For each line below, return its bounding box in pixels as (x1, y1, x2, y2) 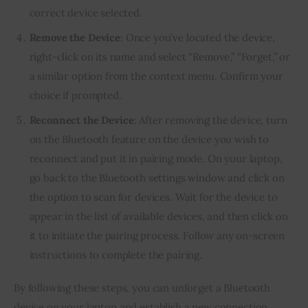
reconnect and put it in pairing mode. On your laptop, (29, 152, 283, 166)
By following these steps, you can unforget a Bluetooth (14, 280, 270, 294)
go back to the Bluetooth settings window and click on (29, 171, 285, 185)
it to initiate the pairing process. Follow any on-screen (29, 229, 285, 243)
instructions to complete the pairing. (29, 248, 202, 262)
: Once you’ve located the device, (120, 31, 276, 45)
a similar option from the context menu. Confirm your (29, 69, 283, 83)
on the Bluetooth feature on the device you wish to (29, 133, 269, 146)
